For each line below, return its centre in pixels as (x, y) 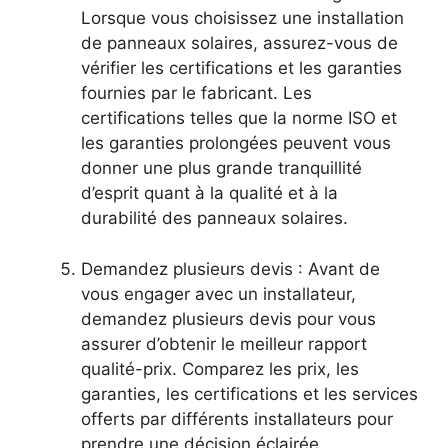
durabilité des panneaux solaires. (214, 218)
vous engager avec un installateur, (218, 293)
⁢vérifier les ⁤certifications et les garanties (241, 68)
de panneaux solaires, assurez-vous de (239, 43)
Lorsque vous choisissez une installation (242, 18)
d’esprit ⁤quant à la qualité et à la (209, 193)
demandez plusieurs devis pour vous (228, 318)
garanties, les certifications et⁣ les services (249, 393)
